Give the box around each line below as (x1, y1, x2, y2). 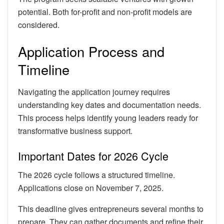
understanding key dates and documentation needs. (18, 99, 201, 111)
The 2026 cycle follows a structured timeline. (18, 169, 175, 181)
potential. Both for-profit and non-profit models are (18, 5, 192, 17)
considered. (18, 18, 59, 30)
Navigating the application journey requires (18, 86, 170, 98)
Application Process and (18, 41, 164, 61)
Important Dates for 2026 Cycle (18, 147, 168, 163)
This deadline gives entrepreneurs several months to (18, 203, 203, 215)
